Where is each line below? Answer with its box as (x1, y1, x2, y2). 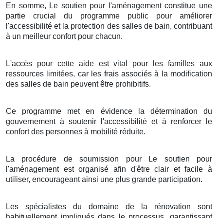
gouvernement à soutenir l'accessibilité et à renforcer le (6, 117, 212, 126)
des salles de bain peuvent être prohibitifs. (6, 79, 151, 88)
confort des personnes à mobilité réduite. (6, 127, 145, 136)
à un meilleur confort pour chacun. (6, 32, 123, 40)
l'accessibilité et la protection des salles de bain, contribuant (6, 21, 212, 30)
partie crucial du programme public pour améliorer (6, 11, 212, 20)
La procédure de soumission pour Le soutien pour (6, 154, 212, 163)
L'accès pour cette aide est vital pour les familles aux (6, 59, 212, 68)
